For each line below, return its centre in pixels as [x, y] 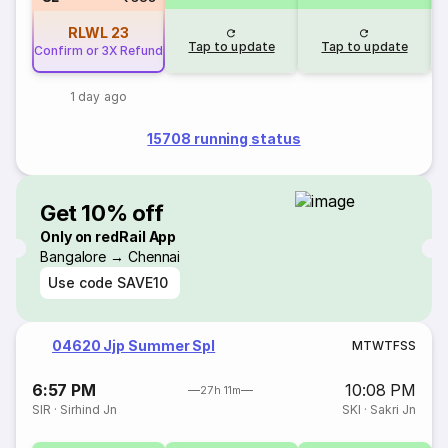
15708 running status [224, 138]
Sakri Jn [392, 409]
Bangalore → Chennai [110, 256]
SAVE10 [142, 282]
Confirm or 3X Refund [98, 50]
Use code [81, 282]
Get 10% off [102, 212]
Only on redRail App [108, 236]
